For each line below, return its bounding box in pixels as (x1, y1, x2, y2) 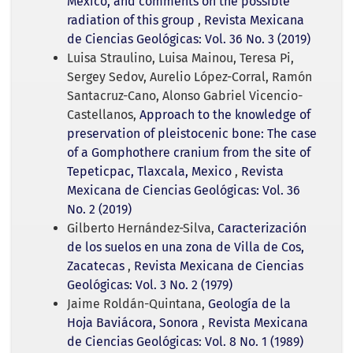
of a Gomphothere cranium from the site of (67, 145, 310, 161)
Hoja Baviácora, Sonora (67, 315, 202, 331)
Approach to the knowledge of (139, 107, 310, 123)
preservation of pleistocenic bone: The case (67, 126, 317, 142)
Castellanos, (67, 107, 139, 123)
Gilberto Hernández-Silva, (67, 221, 217, 236)
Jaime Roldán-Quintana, (67, 296, 208, 312)
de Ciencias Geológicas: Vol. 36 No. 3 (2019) (67, 32, 310, 47)
